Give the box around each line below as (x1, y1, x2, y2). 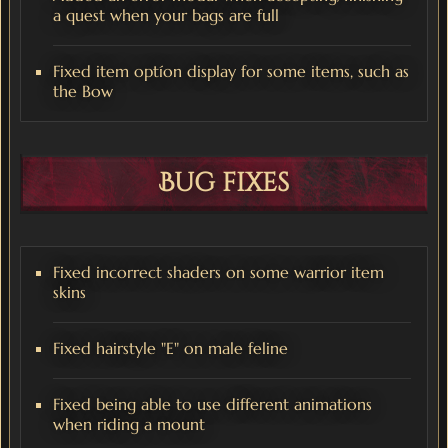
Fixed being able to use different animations (53, 394, 372, 415)
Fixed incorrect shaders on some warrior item (53, 262, 384, 283)
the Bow (53, 81, 113, 102)
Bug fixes (159, 166, 289, 202)
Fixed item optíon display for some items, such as (53, 61, 409, 82)
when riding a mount (53, 414, 205, 435)
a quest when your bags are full (53, 5, 279, 26)
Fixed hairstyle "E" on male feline (53, 338, 288, 359)
